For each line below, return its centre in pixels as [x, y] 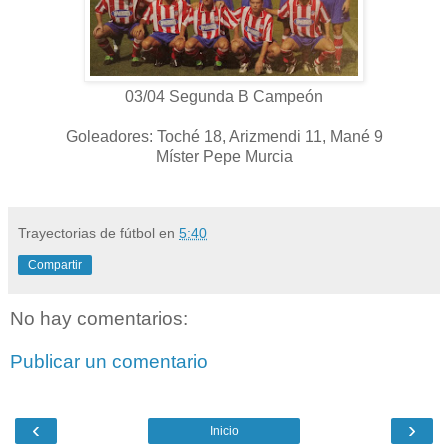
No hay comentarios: [99, 318]
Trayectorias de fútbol [86, 232]
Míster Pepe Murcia [224, 156]
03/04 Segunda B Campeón [224, 96]
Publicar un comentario [109, 362]
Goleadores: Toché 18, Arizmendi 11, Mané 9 [224, 136]
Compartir [55, 264]
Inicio [224, 430]
